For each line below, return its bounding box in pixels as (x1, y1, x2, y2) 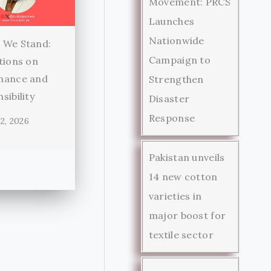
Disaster (148, 92, 190, 105)
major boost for (148, 209, 226, 221)
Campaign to (148, 53, 211, 66)
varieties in (148, 189, 202, 202)
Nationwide (148, 34, 204, 47)
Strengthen (148, 73, 204, 85)
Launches (148, 15, 195, 27)
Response (148, 111, 195, 124)
